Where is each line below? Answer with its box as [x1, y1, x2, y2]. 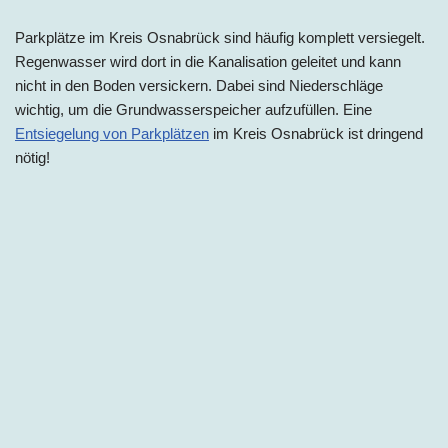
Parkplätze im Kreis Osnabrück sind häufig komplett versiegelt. [15, 29, 425, 47]
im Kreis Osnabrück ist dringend [209, 125, 423, 143]
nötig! [15, 149, 50, 167]
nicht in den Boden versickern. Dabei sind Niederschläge [15, 77, 383, 95]
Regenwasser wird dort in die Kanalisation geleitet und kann [15, 53, 401, 71]
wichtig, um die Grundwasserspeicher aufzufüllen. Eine [15, 101, 372, 119]
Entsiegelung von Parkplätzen [15, 125, 209, 143]
